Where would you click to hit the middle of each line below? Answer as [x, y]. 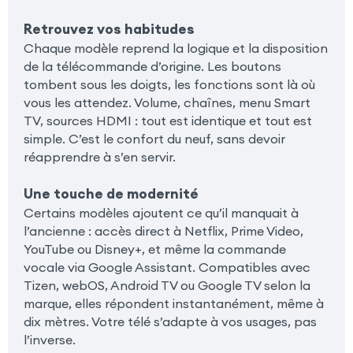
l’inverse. [49, 339]
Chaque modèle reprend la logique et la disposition [175, 48]
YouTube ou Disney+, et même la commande [154, 249]
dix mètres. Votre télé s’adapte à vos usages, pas [170, 321]
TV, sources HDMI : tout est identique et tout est [167, 120]
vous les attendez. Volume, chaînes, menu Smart [167, 102]
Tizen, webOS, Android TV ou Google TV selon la [167, 285]
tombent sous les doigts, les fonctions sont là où [169, 84]
